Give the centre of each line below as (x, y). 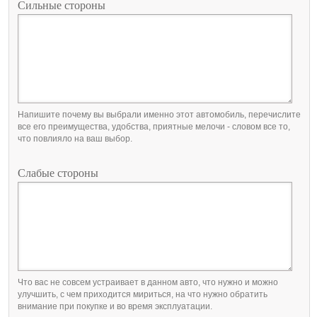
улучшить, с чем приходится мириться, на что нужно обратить (143, 294)
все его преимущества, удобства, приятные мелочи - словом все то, (154, 126)
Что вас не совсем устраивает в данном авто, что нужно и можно (148, 282)
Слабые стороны (58, 173)
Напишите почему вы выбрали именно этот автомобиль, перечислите (159, 114)
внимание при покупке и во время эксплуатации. (115, 306)
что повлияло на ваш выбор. (75, 138)
